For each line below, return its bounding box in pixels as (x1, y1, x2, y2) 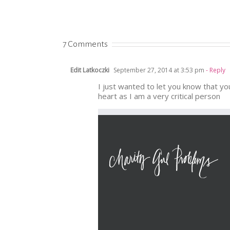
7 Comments (63, 39, 108, 49)
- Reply (204, 65, 225, 74)
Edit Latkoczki (70, 65, 109, 74)
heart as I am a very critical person (98, 90, 220, 101)
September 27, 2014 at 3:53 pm (112, 65, 204, 74)
